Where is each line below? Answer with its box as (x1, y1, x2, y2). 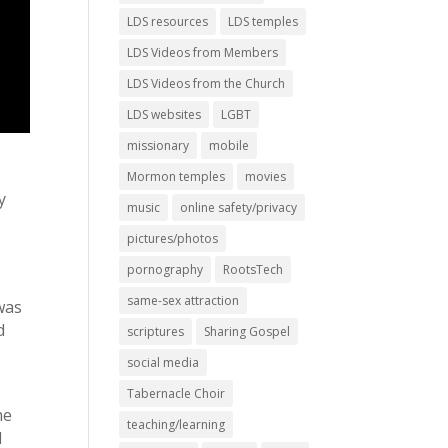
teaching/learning (127, 416, 226, 433)
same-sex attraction (127, 292, 240, 309)
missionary (127, 137, 190, 154)
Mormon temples (127, 168, 226, 185)
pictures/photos (127, 230, 219, 247)
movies (245, 168, 287, 185)
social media (127, 354, 200, 371)
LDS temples (228, 13, 299, 30)
